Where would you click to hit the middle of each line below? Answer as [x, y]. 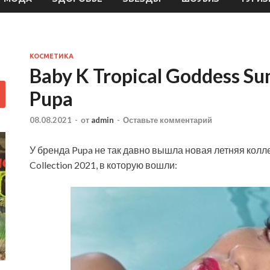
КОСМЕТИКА [52, 56]
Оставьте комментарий [168, 120]
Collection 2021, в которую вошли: [103, 165]
